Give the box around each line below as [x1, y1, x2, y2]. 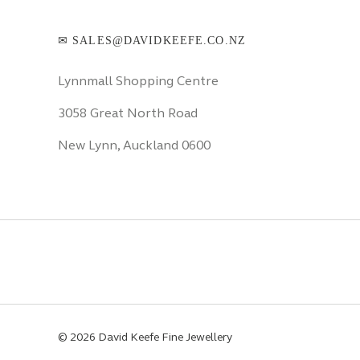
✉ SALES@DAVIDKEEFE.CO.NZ [58, 35, 246, 47]
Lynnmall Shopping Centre [58, 73, 222, 89]
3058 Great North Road [58, 105, 198, 121]
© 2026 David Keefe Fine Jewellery [58, 330, 232, 345]
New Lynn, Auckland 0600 [58, 137, 211, 153]
